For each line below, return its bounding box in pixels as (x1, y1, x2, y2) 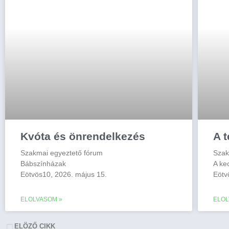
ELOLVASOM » (20, 196, 62, 203)
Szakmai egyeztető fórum (20, 149, 103, 157)
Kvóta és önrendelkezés (20, 130, 145, 143)
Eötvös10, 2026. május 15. (20, 170, 107, 179)
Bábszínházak (20, 159, 66, 168)
